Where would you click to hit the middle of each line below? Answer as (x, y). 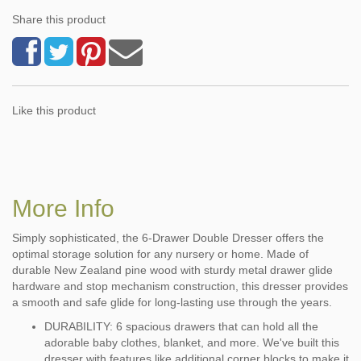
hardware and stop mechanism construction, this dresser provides (180, 286)
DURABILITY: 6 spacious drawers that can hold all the (181, 326)
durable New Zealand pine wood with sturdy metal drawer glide (172, 270)
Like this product (54, 110)
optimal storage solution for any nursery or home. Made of (160, 253)
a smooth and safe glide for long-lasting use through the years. (172, 302)
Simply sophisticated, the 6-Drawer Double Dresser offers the (168, 237)
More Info (63, 208)
